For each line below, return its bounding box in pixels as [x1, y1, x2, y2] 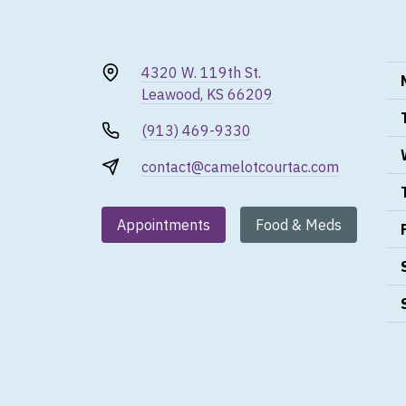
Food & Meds [256, 216, 342, 235]
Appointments [117, 216, 210, 235]
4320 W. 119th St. [141, 63, 261, 82]
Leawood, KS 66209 [141, 85, 273, 104]
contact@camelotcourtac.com [141, 158, 339, 177]
